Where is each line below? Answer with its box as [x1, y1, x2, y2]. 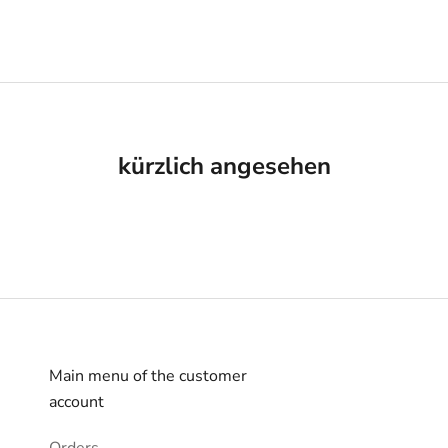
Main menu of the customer [49, 364, 247, 387]
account [49, 390, 104, 413]
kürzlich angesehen [117, 149, 331, 182]
